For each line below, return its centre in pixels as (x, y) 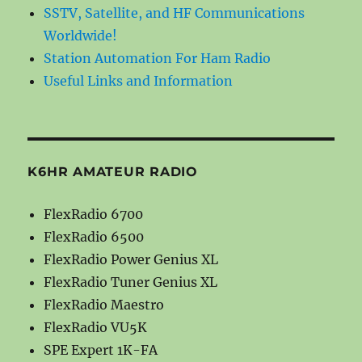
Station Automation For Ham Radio (158, 58)
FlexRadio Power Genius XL (131, 259)
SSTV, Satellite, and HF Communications (175, 13)
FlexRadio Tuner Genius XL (131, 282)
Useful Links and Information (139, 80)
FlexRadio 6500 (94, 236)
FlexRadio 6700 (94, 214)
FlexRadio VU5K (96, 327)
